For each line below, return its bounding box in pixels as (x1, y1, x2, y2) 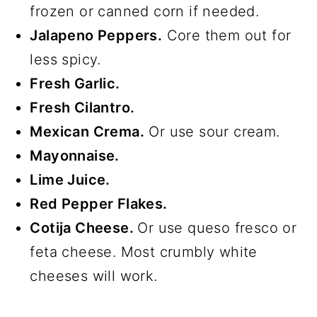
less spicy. (30, 50, 101, 68)
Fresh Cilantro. (30, 98, 135, 116)
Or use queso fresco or (137, 219, 297, 236)
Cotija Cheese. (30, 219, 138, 236)
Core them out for (162, 26, 292, 44)
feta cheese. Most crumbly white (30, 243, 258, 260)
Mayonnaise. (30, 146, 120, 164)
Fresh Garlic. (30, 74, 120, 92)
